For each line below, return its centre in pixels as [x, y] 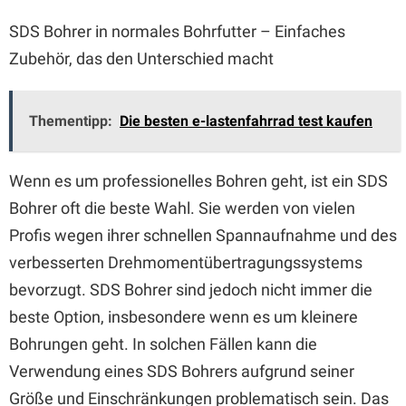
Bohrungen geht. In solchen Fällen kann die [163, 344]
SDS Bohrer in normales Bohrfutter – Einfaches [177, 31]
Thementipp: [71, 121]
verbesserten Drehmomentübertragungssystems [186, 262]
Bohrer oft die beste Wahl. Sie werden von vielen [182, 208]
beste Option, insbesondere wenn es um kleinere [184, 317]
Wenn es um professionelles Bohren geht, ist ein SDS [198, 181]
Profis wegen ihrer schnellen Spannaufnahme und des [203, 235]
